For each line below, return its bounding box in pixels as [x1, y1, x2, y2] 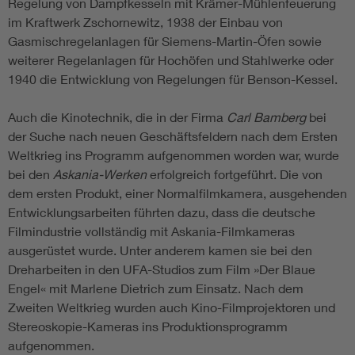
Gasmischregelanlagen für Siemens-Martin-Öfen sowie [8, 33, 322, 49]
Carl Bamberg [227, 109, 306, 125]
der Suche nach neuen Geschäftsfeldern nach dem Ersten [8, 128, 338, 144]
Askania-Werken [53, 166, 150, 182]
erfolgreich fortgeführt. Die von [150, 166, 323, 182]
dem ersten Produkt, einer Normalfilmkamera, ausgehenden [8, 185, 347, 201]
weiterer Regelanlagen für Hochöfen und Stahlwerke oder [8, 52, 334, 68]
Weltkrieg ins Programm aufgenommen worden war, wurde [8, 147, 339, 163]
